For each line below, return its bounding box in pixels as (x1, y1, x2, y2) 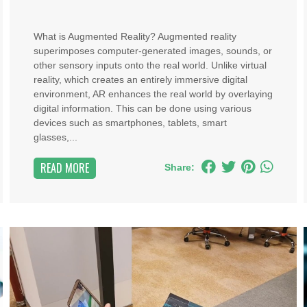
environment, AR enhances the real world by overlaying (33, 88, 273, 99)
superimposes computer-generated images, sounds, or (33, 45, 272, 56)
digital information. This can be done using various (33, 103, 251, 114)
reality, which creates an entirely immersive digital (33, 74, 247, 85)
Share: (164, 162, 195, 173)
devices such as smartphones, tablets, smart (33, 117, 227, 128)
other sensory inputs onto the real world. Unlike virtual (33, 60, 267, 71)
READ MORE (40, 160, 89, 176)
